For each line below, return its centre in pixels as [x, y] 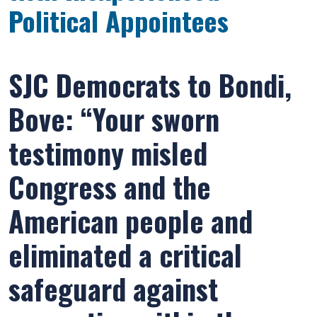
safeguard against [113, 289]
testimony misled [108, 153]
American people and [131, 221]
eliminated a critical [125, 255]
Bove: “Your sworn [114, 119]
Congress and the [110, 187]
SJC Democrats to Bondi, [150, 85]
